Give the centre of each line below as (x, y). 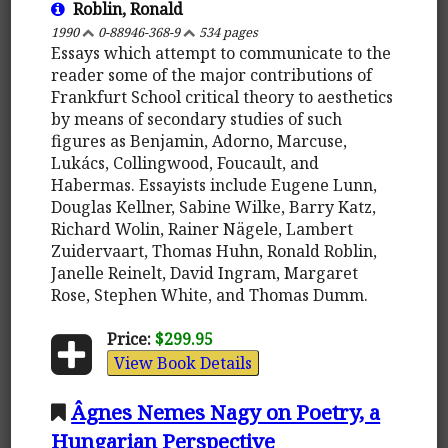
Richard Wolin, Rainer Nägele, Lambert (202, 228)
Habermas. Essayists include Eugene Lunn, (214, 184)
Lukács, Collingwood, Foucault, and (185, 162)
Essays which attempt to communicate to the (221, 52)
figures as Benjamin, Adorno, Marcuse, (199, 140)
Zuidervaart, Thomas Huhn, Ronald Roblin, (214, 250)
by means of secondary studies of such (197, 118)
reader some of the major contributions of (212, 74)
